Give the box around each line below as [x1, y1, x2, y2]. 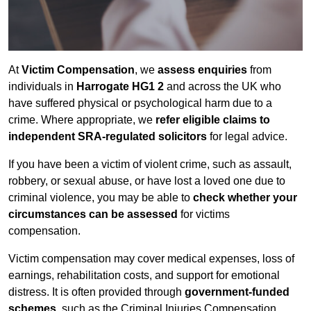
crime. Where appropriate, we [8, 114, 155, 126]
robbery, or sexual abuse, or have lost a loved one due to [8, 175, 285, 187]
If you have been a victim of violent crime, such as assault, [8, 158, 292, 171]
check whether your [193, 192, 297, 204]
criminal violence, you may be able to [8, 192, 193, 204]
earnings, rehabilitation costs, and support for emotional [8, 269, 280, 282]
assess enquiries [158, 64, 247, 76]
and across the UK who [164, 81, 281, 93]
